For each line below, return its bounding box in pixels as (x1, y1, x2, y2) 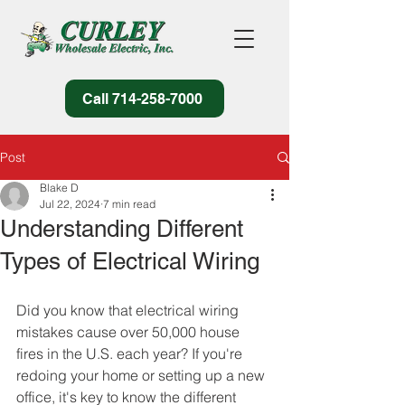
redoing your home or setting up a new (16, 366, 268, 384)
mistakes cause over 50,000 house (16, 323, 243, 341)
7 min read (103, 197, 155, 211)
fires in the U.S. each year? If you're (16, 344, 246, 363)
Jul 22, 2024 (40, 197, 100, 211)
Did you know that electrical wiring (16, 301, 242, 319)
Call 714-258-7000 (82, 89, 203, 108)
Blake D (40, 181, 79, 194)
